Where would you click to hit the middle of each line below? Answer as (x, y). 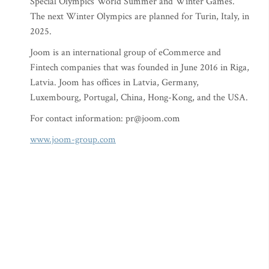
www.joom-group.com (73, 140)
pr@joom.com (153, 119)
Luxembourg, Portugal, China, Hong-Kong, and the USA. (140, 98)
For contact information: (78, 119)
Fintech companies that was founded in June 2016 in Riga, (140, 68)
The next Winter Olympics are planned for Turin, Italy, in (140, 17)
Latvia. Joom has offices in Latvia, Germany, (114, 83)
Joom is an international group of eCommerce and (125, 53)
